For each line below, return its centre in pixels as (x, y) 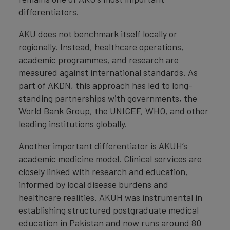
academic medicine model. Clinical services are (110, 159)
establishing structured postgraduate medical (109, 210)
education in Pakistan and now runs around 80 (110, 223)
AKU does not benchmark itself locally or (98, 34)
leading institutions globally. (73, 124)
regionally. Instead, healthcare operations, (101, 47)
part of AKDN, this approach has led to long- (106, 85)
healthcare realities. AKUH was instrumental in (110, 197)
